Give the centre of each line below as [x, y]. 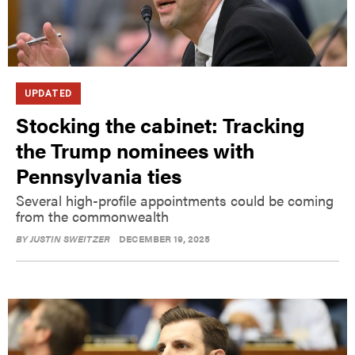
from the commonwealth [92, 216]
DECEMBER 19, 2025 [164, 238]
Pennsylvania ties [99, 175]
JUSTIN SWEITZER [70, 238]
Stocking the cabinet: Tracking [160, 124]
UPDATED [48, 93]
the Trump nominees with [135, 150]
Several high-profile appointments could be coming [175, 200]
